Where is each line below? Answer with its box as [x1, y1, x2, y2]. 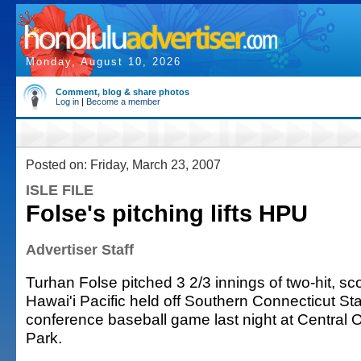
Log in [56, 97, 79, 106]
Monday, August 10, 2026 [26, 56, 181, 68]
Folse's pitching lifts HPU [26, 201, 308, 226]
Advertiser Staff [26, 242, 134, 258]
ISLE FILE [26, 182, 93, 198]
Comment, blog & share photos [56, 87, 189, 97]
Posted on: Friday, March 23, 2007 [26, 157, 221, 172]
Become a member [86, 97, 160, 106]
